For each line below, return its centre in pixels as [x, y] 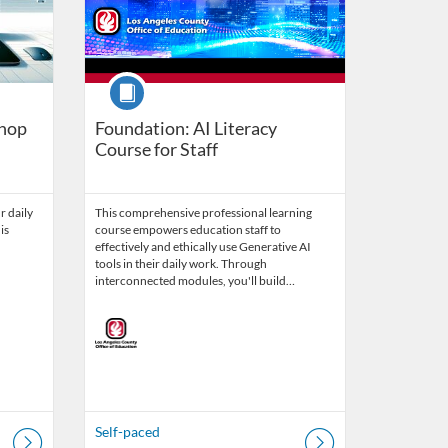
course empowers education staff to [187, 230]
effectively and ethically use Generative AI [202, 247]
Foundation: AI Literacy [185, 128]
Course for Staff [156, 149]
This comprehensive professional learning [203, 213]
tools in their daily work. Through [180, 264]
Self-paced [127, 432]
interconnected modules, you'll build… [194, 281]
